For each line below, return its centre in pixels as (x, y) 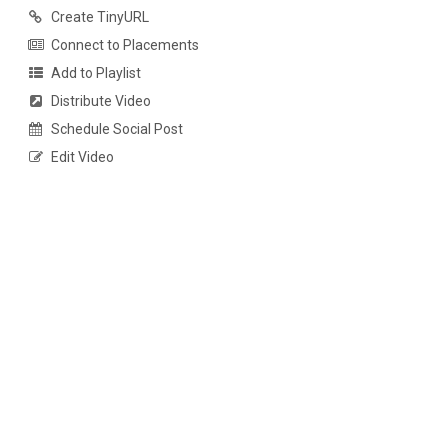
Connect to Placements (124, 45)
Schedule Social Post (116, 129)
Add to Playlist (95, 73)
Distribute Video (100, 101)
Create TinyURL (99, 17)
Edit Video (82, 157)
